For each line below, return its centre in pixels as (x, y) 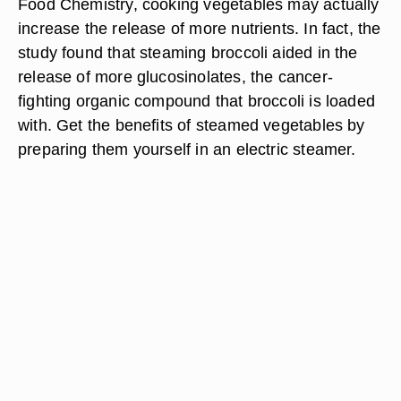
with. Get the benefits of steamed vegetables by (192, 125)
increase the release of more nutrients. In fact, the (200, 28)
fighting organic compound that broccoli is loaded (197, 101)
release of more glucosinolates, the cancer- (175, 77)
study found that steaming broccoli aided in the (188, 52)
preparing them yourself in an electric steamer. (187, 149)
